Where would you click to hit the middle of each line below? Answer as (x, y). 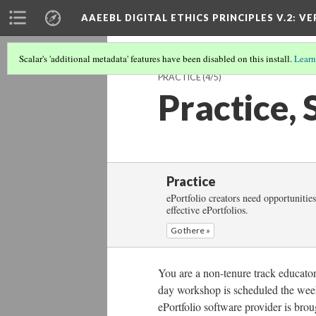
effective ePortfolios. (207, 210)
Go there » (190, 230)
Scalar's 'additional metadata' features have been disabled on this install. (157, 59)
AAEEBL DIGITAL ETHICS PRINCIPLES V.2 (187, 18)
